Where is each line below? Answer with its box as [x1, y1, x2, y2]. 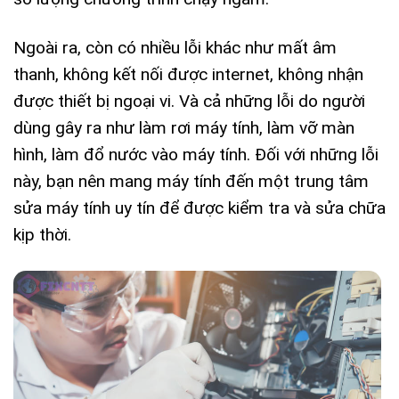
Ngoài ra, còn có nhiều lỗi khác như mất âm [13, 37, 337, 58]
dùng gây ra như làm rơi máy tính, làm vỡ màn [13, 117, 354, 138]
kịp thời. [13, 224, 71, 245]
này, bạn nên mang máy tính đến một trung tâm [13, 170, 369, 191]
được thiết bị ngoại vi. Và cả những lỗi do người [13, 90, 365, 111]
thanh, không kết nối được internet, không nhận [13, 63, 363, 85]
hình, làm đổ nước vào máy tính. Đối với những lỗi [13, 143, 379, 165]
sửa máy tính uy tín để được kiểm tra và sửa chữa [13, 197, 386, 218]
